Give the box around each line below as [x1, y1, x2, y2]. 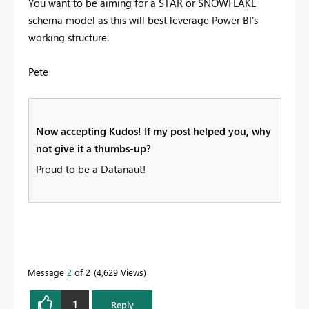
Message [28, 266, 67, 278]
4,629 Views [97, 266, 143, 278]
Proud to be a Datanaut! [36, 161, 146, 176]
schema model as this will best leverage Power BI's [28, 12, 258, 27]
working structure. [28, 30, 109, 44]
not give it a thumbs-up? [36, 141, 151, 155]
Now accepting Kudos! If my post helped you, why [36, 123, 271, 138]
